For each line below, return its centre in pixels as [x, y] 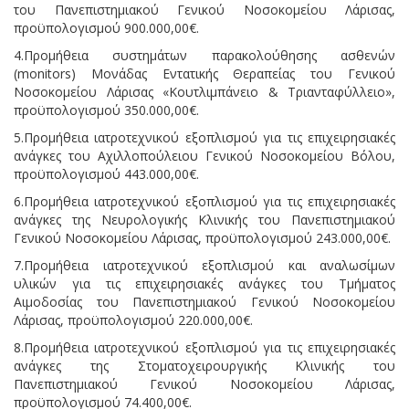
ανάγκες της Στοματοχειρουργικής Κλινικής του [204, 365]
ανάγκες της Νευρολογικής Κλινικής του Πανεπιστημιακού [204, 219]
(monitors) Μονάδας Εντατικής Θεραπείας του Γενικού [204, 73]
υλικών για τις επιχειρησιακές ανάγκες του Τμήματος [204, 283]
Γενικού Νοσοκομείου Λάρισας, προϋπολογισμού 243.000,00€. [202, 237]
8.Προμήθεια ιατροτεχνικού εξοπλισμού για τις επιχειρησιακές [204, 347]
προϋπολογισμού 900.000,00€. [106, 27]
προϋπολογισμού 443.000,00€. [106, 173]
